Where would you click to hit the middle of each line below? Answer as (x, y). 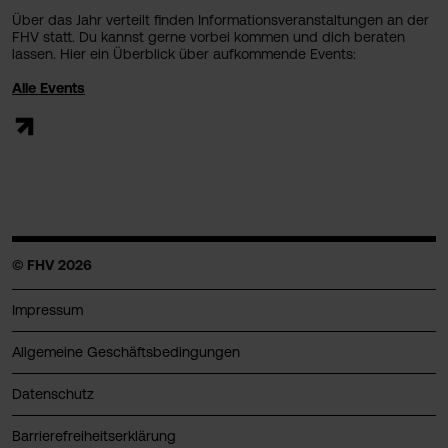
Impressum (47, 309)
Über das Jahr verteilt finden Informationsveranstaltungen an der (220, 19)
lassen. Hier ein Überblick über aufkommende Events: (184, 53)
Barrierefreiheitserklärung (94, 435)
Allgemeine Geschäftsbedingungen (126, 351)
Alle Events (48, 87)
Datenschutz (53, 393)
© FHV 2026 (52, 264)
